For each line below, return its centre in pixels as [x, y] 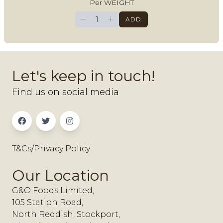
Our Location [60, 176]
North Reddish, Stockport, [66, 215]
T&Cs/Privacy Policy [51, 149]
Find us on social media [65, 92]
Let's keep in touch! [83, 76]
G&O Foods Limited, [53, 191]
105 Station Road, [48, 203]
